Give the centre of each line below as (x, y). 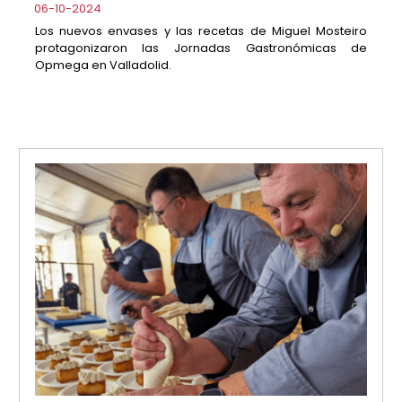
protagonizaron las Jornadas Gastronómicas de (201, 48)
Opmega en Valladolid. (103, 65)
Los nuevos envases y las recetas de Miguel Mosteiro (201, 31)
